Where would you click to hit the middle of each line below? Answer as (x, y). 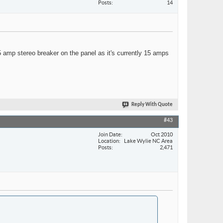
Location (109, 141)
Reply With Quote (152, 105)
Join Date (110, 134)
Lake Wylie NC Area (148, 141)
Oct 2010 (162, 134)
